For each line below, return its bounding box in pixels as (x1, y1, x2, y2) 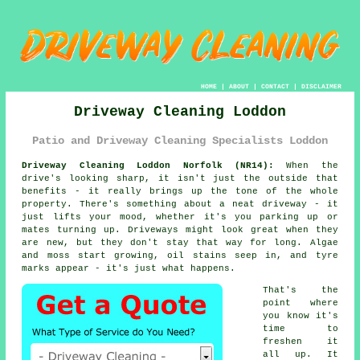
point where (263, 298, 338, 309)
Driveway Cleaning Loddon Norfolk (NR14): (22, 161, 274, 171)
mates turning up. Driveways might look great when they (22, 225, 338, 235)
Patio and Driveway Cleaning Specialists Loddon (32, 134, 328, 148)
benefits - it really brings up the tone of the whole (22, 186, 338, 197)
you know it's (263, 311, 338, 321)
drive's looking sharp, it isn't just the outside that (22, 174, 338, 184)
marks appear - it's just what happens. (22, 264, 236, 274)
